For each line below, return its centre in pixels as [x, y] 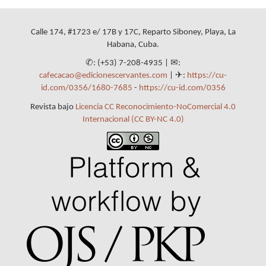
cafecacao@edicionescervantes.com [103, 76]
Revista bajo [53, 107]
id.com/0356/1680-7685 [86, 88]
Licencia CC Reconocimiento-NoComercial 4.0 [156, 107]
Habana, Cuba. [133, 45]
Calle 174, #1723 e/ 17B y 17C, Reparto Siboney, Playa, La [133, 32]
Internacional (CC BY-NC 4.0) [133, 119]
